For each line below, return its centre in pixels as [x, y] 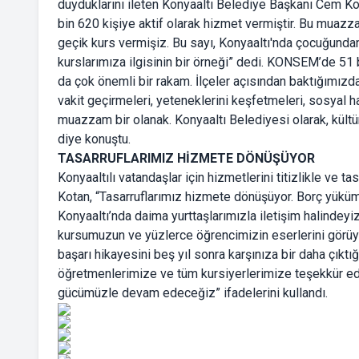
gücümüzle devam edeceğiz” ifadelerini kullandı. [193, 293]
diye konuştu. [94, 139]
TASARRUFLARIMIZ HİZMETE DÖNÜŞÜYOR [186, 158]
